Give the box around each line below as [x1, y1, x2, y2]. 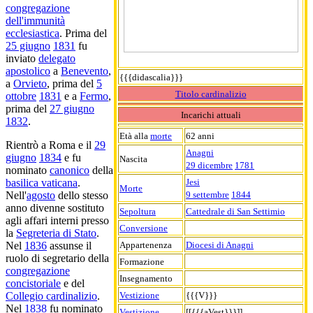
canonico [50, 164, 89, 177]
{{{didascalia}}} [119, 71, 183, 82]
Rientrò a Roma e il [6, 139, 94, 152]
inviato [6, 52, 38, 65]
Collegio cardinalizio [6, 290, 97, 303]
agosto [27, 189, 55, 202]
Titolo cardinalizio [175, 88, 247, 99]
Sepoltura [119, 205, 156, 217]
